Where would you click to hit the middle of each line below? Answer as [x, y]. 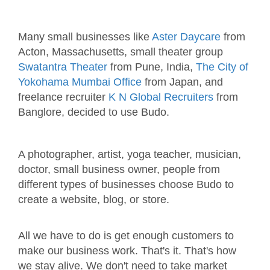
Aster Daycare [186, 37]
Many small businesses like [85, 37]
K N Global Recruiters [161, 97]
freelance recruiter [63, 97]
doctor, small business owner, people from [119, 170]
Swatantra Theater [63, 67]
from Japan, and [182, 82]
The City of [222, 67]
